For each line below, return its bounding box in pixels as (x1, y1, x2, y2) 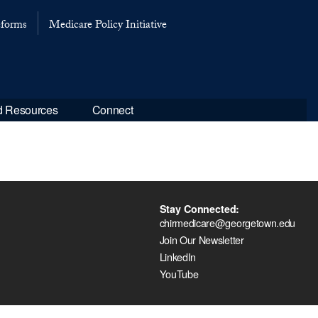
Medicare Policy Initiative (48, 16, 167, 35)
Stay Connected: (159, 201, 240, 216)
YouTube (159, 265, 199, 281)
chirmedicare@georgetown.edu (159, 214, 295, 230)
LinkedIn (159, 248, 197, 264)
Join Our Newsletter (159, 231, 244, 247)
